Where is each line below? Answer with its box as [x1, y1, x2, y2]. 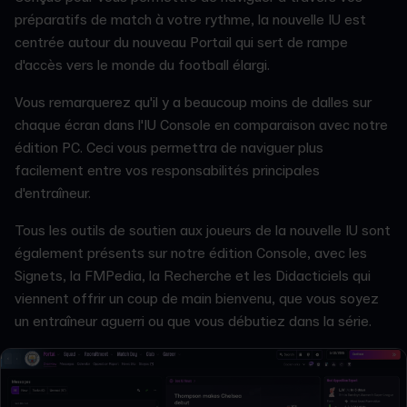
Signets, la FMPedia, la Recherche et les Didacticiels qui [15, 266, 371, 285]
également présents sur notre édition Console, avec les [15, 243, 367, 263]
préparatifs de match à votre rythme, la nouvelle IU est [15, 10, 366, 29]
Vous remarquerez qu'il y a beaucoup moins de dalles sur [15, 93, 372, 112]
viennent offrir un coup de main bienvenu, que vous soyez [15, 289, 379, 308]
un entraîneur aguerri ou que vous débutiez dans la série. [15, 312, 375, 331]
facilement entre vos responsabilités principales [15, 161, 320, 180]
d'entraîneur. [15, 184, 98, 203]
